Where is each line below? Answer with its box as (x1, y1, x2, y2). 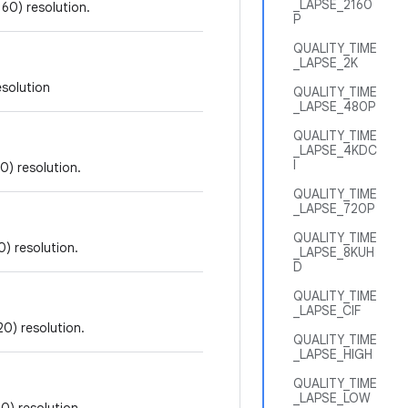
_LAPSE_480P (293, 98, 375, 115)
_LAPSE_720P (293, 200, 374, 217)
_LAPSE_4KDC (293, 142, 377, 158)
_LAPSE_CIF (293, 302, 361, 319)
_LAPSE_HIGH (293, 346, 372, 362)
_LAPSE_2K (293, 55, 358, 71)
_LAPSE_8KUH (293, 244, 374, 260)
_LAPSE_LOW (293, 390, 371, 406)
